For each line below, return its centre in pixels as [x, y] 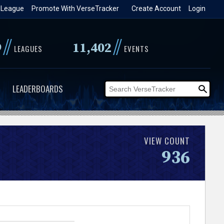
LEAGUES [28, 48]
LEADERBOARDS [37, 89]
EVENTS [136, 48]
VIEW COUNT [167, 140]
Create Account [156, 8]
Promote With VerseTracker [75, 8]
